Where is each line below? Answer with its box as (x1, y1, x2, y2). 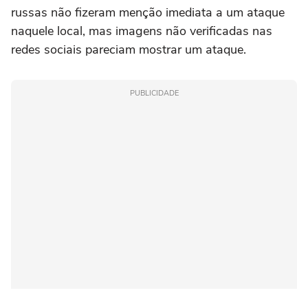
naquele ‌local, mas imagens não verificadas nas (11, 23, 272, 39)
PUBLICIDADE (129, 88, 179, 98)
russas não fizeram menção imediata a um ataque (11, 4, 285, 21)
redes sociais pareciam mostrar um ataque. (11, 41, 246, 58)
